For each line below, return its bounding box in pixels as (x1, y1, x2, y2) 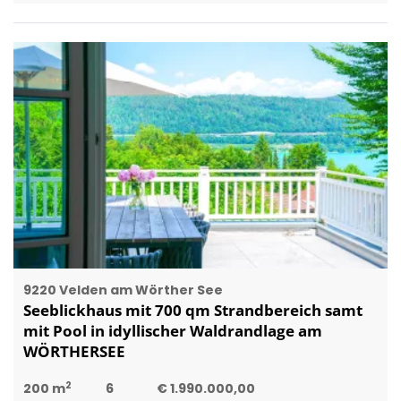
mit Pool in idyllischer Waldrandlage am (22, 320, 322, 342)
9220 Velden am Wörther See (22, 281, 223, 300)
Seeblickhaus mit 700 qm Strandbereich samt (22, 300, 363, 321)
